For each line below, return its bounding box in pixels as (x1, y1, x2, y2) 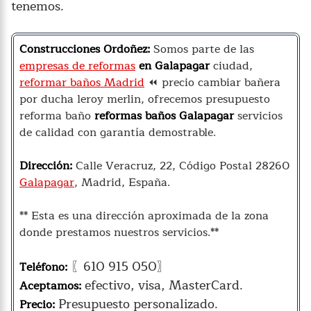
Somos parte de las (150, 40, 254, 58)
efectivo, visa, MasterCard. (81, 274, 243, 296)
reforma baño (19, 106, 94, 125)
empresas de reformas (19, 56, 135, 75)
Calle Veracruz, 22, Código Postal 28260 (72, 156, 289, 175)
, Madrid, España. (74, 173, 170, 192)
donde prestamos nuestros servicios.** (19, 223, 219, 242)
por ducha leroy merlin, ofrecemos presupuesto (19, 90, 270, 108)
